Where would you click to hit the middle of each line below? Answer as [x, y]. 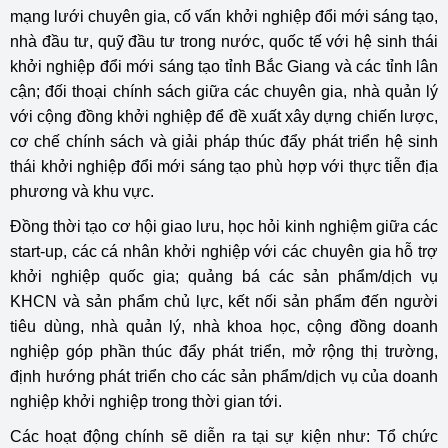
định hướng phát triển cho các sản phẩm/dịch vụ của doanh [224, 377]
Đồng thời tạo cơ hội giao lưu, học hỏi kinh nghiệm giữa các [224, 227]
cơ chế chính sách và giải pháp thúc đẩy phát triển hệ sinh [224, 142]
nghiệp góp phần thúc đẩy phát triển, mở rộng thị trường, [224, 352]
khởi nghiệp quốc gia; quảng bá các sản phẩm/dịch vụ [224, 277]
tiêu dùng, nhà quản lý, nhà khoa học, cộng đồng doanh [224, 327]
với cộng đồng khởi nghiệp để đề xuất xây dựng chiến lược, [224, 117]
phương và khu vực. [82, 192]
